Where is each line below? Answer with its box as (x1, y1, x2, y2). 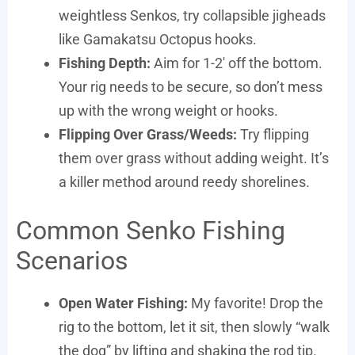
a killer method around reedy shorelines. (59, 173, 310, 190)
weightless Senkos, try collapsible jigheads (59, 6, 326, 24)
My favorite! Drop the (188, 294, 323, 311)
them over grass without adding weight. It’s (59, 149, 329, 166)
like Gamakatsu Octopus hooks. (59, 30, 257, 48)
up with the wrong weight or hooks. (59, 101, 278, 119)
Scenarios (16, 245, 128, 276)
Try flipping (237, 125, 309, 143)
